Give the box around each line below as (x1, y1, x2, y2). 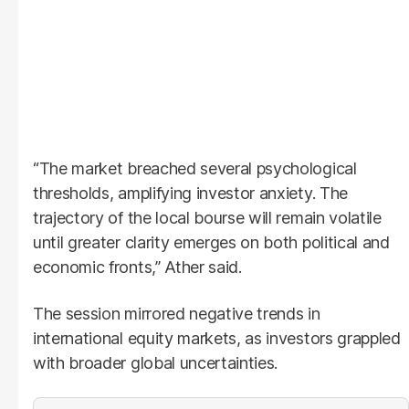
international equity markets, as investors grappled (33, 328, 401, 348)
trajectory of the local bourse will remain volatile (33, 207, 382, 227)
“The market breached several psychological (33, 158, 357, 178)
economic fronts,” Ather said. (33, 257, 242, 277)
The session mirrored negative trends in (33, 303, 320, 323)
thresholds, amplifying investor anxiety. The (33, 183, 348, 203)
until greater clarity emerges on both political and (33, 232, 390, 252)
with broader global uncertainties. (33, 352, 278, 372)
